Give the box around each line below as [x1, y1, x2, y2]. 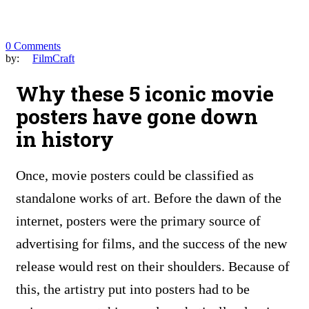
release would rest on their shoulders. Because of [16, 258, 290, 274]
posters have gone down [16, 102, 258, 130]
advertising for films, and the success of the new [16, 235, 287, 251]
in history [16, 125, 114, 152]
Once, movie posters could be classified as [16, 167, 254, 183]
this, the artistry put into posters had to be [16, 281, 250, 297]
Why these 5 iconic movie [16, 79, 274, 107]
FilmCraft [32, 52, 74, 64]
